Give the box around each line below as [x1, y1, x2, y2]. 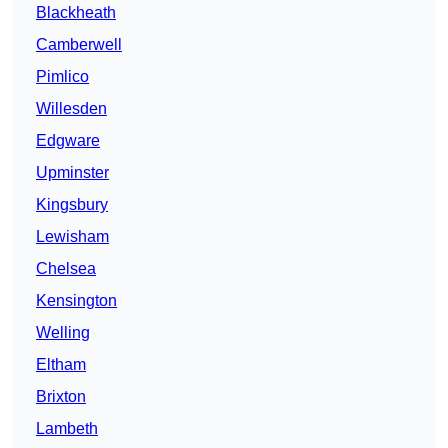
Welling [36, 324, 90, 342]
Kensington [36, 292, 117, 310]
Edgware [36, 132, 100, 150]
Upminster [36, 164, 109, 182]
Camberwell [36, 36, 122, 54]
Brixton [36, 388, 86, 406]
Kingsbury [36, 196, 108, 214]
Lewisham [36, 228, 109, 246]
